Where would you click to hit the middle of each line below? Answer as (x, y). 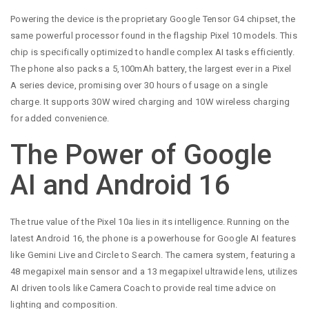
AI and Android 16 (120, 186)
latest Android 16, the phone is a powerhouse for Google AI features (153, 239)
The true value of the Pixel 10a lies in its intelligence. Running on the (150, 222)
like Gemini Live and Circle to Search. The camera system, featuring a (153, 255)
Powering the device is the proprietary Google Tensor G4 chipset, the (153, 19)
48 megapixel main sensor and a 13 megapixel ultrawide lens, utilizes (154, 272)
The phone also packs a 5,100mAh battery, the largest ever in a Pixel (151, 68)
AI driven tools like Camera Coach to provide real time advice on (143, 288)
